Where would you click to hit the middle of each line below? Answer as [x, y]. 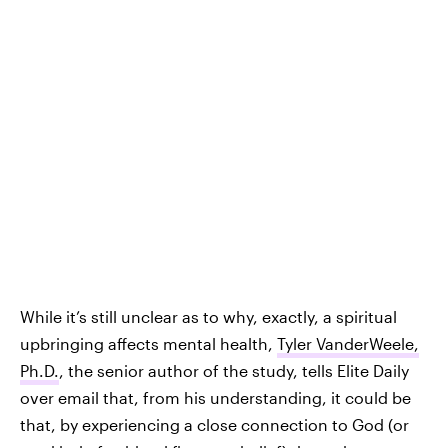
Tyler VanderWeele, [348, 343]
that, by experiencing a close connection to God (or [214, 424]
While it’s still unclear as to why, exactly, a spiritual [208, 316]
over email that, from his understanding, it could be [215, 397]
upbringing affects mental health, [148, 343]
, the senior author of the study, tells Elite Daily [234, 370]
